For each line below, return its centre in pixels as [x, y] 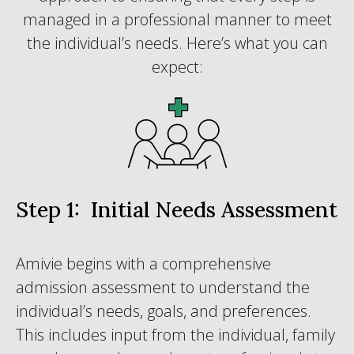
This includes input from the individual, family [175, 335]
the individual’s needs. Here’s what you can [177, 43]
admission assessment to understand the [163, 287]
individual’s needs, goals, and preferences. [164, 311]
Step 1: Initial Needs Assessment [177, 209]
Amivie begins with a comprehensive [143, 264]
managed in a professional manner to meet [177, 19]
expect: [177, 67]
